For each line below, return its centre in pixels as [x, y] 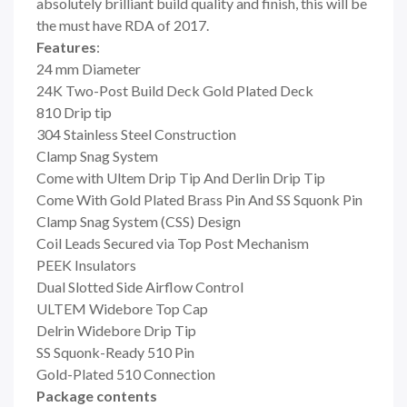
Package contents [97, 395]
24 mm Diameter [89, 68]
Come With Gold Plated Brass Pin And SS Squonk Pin [199, 199]
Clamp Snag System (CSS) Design [139, 221]
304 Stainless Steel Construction [136, 134]
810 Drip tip [74, 112]
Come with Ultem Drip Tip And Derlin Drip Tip [181, 177]
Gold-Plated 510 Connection [126, 373]
